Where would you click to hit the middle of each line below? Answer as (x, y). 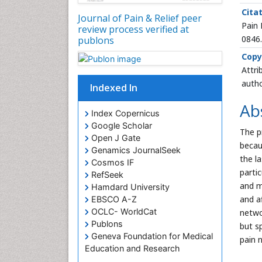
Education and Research (132, 249)
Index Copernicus (124, 113)
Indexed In (114, 88)
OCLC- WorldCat (123, 212)
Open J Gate (115, 138)
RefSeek (106, 175)
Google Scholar (120, 126)
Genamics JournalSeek (135, 150)
